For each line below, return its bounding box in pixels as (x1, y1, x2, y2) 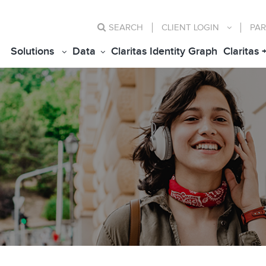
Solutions (11, 45, 54, 58)
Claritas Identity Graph (111, 45, 217, 58)
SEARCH (109, 23, 143, 33)
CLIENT (161, 23, 194, 33)
